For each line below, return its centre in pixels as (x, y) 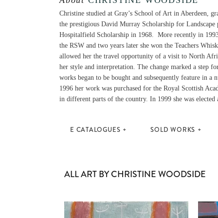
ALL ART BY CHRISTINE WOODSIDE (135, 174)
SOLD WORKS (173, 130)
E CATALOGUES (95, 130)
